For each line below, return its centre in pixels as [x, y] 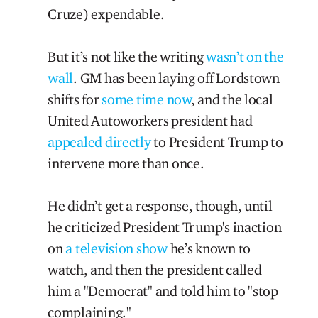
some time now [147, 99]
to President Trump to [217, 142]
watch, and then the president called [155, 269]
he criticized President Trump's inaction [165, 227]
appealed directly [99, 142]
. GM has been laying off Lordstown [176, 78]
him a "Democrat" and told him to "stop [163, 291]
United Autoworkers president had [150, 120]
